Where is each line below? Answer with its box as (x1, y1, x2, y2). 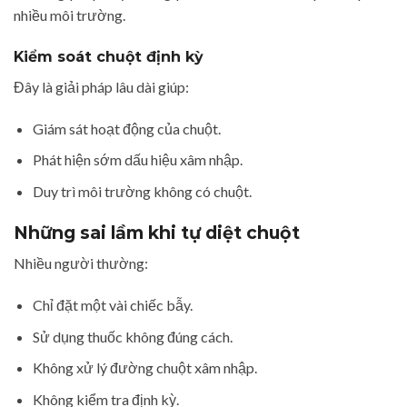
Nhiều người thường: (14, 254, 148, 273)
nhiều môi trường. (14, 6, 125, 25)
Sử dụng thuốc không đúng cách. (32, 327, 233, 345)
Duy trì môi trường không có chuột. (32, 182, 252, 200)
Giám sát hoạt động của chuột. (32, 119, 221, 137)
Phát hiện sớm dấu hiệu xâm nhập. (32, 151, 243, 169)
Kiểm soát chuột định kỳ (14, 47, 203, 65)
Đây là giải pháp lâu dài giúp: (14, 77, 189, 95)
